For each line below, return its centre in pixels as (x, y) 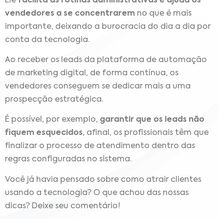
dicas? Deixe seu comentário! (64, 206)
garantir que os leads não (152, 120)
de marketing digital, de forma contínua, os (92, 73)
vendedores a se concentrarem (70, 13)
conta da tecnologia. (47, 40)
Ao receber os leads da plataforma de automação (106, 60)
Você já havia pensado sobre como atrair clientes (103, 180)
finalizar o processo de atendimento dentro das (100, 146)
